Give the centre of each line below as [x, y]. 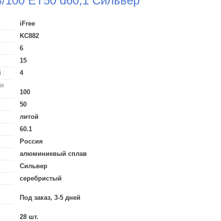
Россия [30, 141]
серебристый [40, 178]
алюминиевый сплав [52, 154]
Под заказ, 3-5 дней [49, 198]
